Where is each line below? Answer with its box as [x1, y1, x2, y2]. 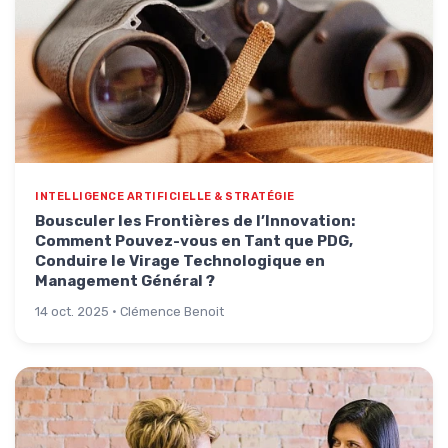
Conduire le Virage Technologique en [35, 252, 325, 270]
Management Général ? [35, 272, 215, 290]
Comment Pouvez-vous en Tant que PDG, [35, 232, 353, 250]
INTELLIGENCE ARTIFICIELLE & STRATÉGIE [35, 190, 295, 203]
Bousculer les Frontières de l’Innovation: [35, 212, 355, 230]
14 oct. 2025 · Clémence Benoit [35, 304, 224, 319]
